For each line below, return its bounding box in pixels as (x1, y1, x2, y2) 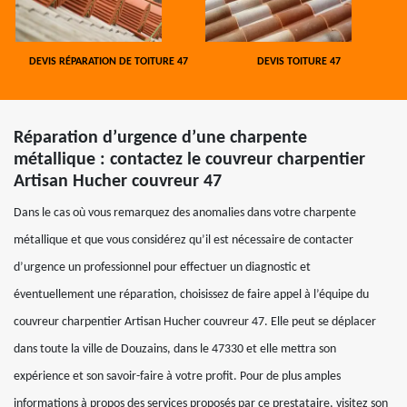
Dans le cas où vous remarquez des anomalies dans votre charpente (14, 206, 356, 220)
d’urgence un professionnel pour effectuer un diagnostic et (14, 261, 311, 274)
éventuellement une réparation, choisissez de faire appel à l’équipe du (14, 288, 369, 302)
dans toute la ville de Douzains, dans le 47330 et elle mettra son (14, 342, 336, 356)
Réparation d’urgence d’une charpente (14, 129, 307, 147)
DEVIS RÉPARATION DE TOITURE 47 (29, 56, 188, 67)
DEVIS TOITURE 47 (256, 56, 341, 67)
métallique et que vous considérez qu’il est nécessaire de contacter (14, 233, 353, 247)
